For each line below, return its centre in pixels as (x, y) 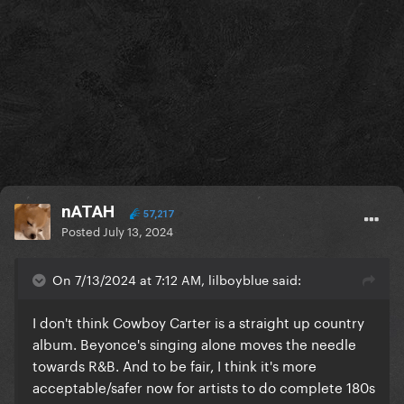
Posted (82, 230)
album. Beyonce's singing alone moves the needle (194, 343)
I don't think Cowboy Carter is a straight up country (198, 321)
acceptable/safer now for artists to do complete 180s (204, 386)
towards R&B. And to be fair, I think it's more (174, 365)
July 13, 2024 (138, 230)
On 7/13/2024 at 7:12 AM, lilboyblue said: (177, 279)
